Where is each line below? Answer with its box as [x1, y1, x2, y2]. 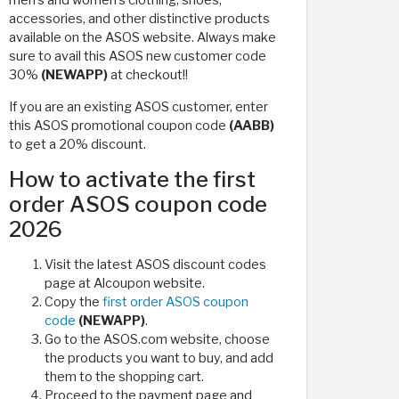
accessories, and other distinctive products [9, 11, 270, 27]
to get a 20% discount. [9, 136, 146, 152]
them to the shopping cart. [45, 369, 204, 385]
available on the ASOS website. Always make [9, 29, 276, 45]
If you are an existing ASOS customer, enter [9, 99, 268, 115]
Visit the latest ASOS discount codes [45, 256, 266, 273]
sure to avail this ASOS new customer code [9, 48, 266, 64]
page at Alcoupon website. [45, 275, 205, 291]
